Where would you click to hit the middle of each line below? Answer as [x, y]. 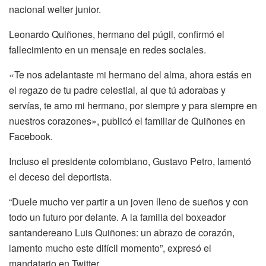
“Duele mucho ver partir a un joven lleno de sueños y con [129, 202]
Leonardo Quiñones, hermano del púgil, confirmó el [117, 34]
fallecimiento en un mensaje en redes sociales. [107, 50]
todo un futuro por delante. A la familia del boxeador [117, 217]
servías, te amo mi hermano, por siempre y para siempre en [133, 106]
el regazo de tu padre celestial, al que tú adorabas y [117, 90]
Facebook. [31, 137]
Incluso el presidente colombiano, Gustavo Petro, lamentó [130, 161]
